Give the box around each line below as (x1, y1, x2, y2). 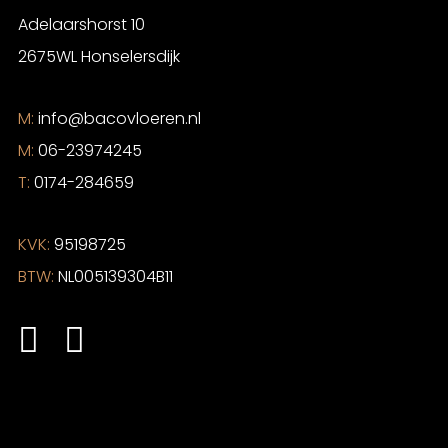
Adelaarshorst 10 (18, 13, 145, 37)
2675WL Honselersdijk (18, 45, 180, 69)
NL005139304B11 (54, 265, 173, 289)
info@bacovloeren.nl (34, 107, 201, 131)
